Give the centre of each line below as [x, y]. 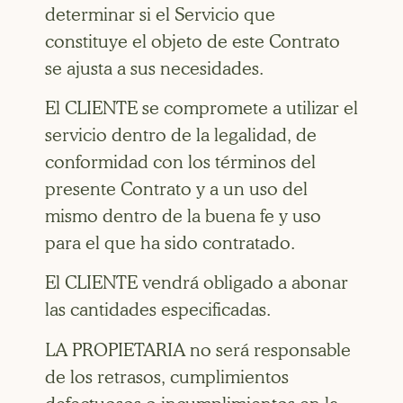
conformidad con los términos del [180, 162]
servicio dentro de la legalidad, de [181, 135]
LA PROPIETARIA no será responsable [198, 349]
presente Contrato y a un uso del [176, 189]
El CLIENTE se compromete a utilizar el [201, 108]
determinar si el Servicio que [160, 14]
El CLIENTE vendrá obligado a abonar [197, 283]
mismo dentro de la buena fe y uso [183, 216]
